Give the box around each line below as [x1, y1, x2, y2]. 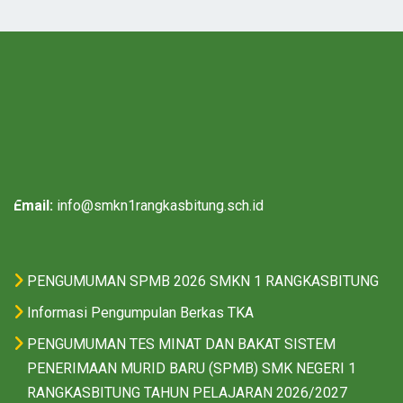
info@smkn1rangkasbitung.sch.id [57, 197, 264, 214]
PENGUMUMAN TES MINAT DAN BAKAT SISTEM [27, 336, 336, 353]
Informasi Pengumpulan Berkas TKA [27, 304, 254, 321]
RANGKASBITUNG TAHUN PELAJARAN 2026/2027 [27, 384, 347, 401]
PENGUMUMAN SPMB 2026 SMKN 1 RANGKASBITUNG [27, 273, 379, 290]
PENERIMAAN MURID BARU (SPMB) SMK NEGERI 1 [27, 360, 356, 377]
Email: [13, 197, 57, 214]
